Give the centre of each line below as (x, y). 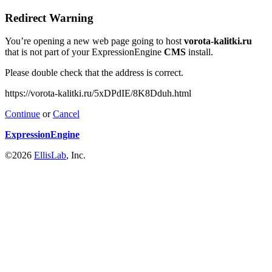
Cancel (66, 114)
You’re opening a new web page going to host (94, 41)
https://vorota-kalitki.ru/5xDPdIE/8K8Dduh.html (98, 93)
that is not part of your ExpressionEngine (84, 52)
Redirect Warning (49, 18)
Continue (22, 114)
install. (199, 52)
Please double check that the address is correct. (94, 73)
